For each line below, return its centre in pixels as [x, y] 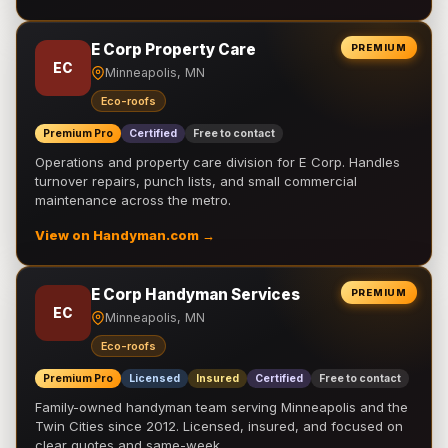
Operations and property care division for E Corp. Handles [217, 162]
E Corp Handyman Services [195, 294]
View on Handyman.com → [125, 235]
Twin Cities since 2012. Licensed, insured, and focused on [219, 426]
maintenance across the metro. [133, 200]
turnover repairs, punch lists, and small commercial [196, 181]
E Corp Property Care [173, 49]
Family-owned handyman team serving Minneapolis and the [221, 407]
